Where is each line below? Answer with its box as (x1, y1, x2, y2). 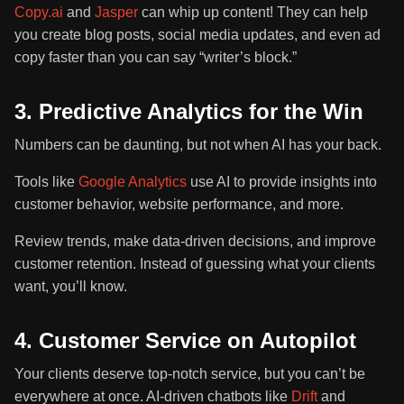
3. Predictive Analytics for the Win (14, 99, 363, 124)
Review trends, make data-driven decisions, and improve (14, 234, 376, 250)
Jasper (95, 5, 138, 21)
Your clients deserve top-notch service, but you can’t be (14, 366, 365, 382)
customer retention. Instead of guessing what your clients (14, 256, 375, 272)
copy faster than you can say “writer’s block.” (14, 50, 297, 66)
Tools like (14, 174, 78, 190)
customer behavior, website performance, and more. (14, 197, 347, 213)
